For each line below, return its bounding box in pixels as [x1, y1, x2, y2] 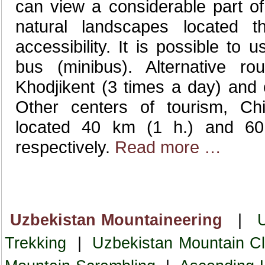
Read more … [115, 137, 221, 157]
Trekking [5, 234, 66, 252]
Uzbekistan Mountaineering [9, 211, 222, 229]
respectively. [15, 137, 115, 157]
